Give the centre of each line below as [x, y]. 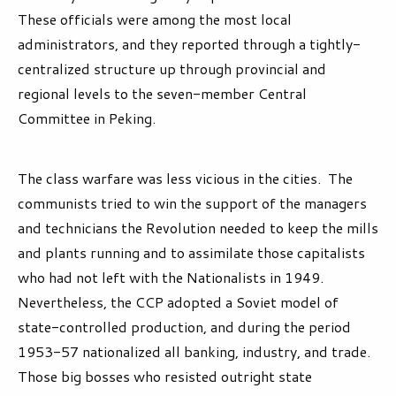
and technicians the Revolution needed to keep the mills [198, 228]
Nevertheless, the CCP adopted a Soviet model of [178, 302]
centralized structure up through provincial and [172, 69]
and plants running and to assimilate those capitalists [191, 253]
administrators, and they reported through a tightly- [189, 44]
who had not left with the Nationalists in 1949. [172, 278]
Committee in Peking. [90, 118]
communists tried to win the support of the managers [192, 203]
